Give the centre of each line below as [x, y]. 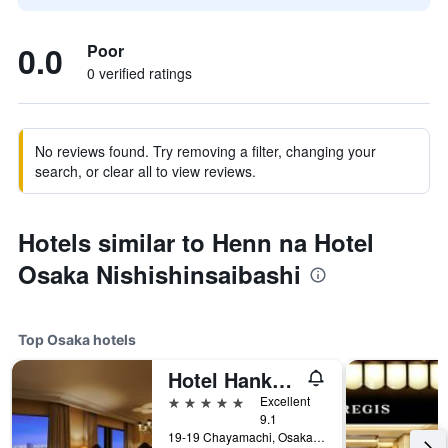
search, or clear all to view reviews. [145, 171]
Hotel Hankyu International [282, 379]
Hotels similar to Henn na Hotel [196, 242]
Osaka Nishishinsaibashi [159, 274]
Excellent [285, 400]
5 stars [190, 400]
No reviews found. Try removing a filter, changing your [205, 151]
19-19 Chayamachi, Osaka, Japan [319, 436]
